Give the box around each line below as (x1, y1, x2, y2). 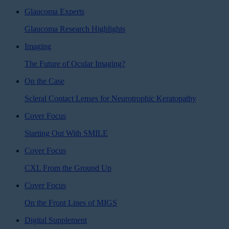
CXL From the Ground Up (25, 163, 111, 172)
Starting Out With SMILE (25, 128, 108, 138)
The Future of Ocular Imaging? (25, 59, 125, 68)
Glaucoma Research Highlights (25, 24, 125, 33)
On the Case (25, 76, 64, 85)
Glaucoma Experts (25, 7, 84, 16)
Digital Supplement (25, 215, 87, 224)
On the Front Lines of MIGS (25, 198, 117, 207)
